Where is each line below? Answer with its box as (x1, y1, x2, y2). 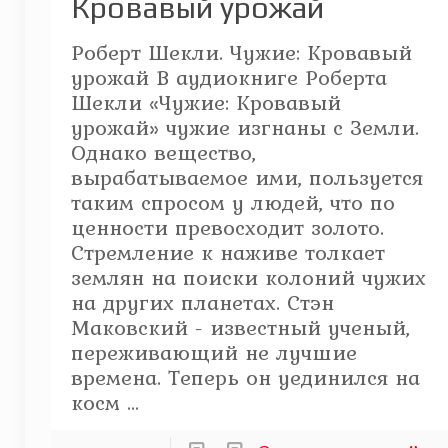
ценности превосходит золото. (70, 211, 384, 243)
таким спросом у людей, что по (70, 186, 395, 218)
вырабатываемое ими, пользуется (70, 161, 423, 193)
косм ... (70, 386, 139, 418)
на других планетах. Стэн (70, 286, 334, 318)
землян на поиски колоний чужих (70, 261, 426, 293)
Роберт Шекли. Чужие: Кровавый (70, 36, 412, 68)
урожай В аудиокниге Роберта (70, 61, 387, 93)
